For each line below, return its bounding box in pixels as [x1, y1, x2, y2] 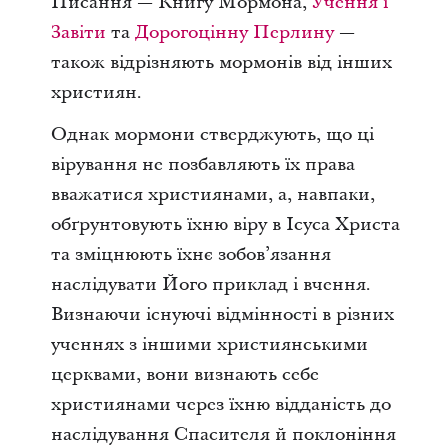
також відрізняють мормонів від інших [50, 49, 392, 75]
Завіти [50, 19, 106, 45]
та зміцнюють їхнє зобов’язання [50, 241, 331, 267]
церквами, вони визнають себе [50, 361, 319, 387]
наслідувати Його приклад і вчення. [50, 271, 371, 297]
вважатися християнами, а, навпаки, [50, 181, 375, 207]
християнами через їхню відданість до [50, 391, 391, 417]
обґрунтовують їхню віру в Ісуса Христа [50, 211, 400, 237]
